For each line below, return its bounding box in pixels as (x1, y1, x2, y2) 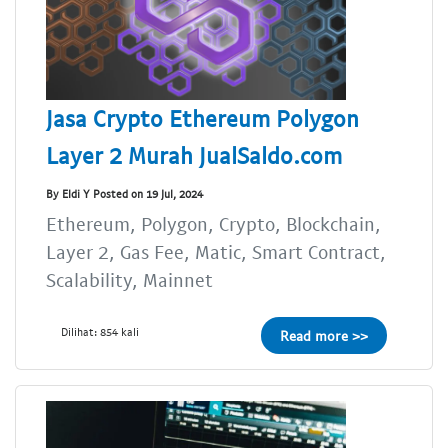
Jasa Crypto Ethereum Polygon (46, 104, 359, 133)
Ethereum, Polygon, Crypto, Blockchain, (46, 212, 381, 236)
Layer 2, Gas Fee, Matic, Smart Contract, (46, 240, 386, 264)
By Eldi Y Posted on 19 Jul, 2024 (46, 186, 203, 200)
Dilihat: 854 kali (61, 325, 139, 339)
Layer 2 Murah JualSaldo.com (46, 141, 342, 170)
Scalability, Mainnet (46, 268, 213, 292)
